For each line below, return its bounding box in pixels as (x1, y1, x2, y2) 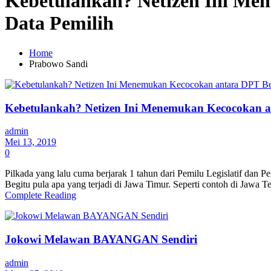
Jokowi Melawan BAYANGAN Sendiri (5, 233, 197, 246)
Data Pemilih (5, 12, 114, 34)
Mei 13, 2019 (5, 137, 56, 148)
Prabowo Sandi (29, 58, 88, 69)
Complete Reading (5, 190, 76, 201)
